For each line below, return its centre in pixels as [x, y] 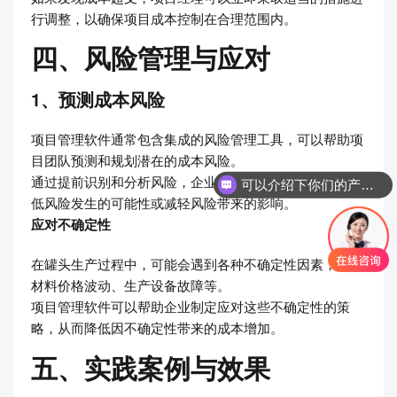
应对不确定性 [71, 225]
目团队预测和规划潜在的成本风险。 [137, 160]
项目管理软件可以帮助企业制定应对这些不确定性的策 [191, 307]
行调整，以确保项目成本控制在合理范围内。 [164, 18]
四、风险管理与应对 [151, 58]
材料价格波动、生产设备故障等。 [131, 285]
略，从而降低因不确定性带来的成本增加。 [157, 328]
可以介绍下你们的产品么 [367, 184]
